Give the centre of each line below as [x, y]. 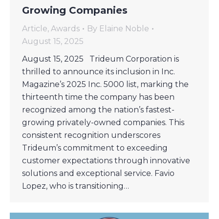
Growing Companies [75, 11]
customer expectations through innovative [106, 161]
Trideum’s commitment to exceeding [95, 148]
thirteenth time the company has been [98, 97]
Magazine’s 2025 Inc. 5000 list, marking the [105, 85]
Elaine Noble [124, 29]
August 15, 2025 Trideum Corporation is [100, 59]
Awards [65, 29]
